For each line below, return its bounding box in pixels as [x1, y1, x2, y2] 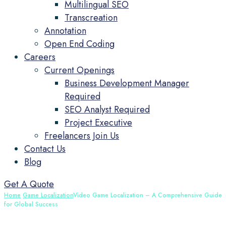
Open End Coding [44, 37, 115, 50]
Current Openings [44, 64, 115, 77]
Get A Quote [4, 178, 54, 191]
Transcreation [65, 11, 118, 24]
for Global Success [4, 200, 58, 209]
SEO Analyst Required [65, 103, 150, 116]
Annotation [44, 24, 86, 37]
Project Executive [65, 116, 132, 129]
